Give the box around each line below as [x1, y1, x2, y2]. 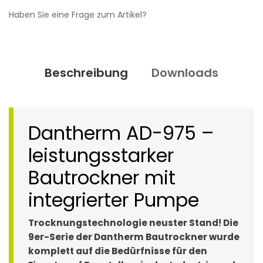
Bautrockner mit [28, 164, 176, 191]
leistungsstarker [28, 142, 174, 169]
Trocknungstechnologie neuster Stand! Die [28, 217, 238, 230]
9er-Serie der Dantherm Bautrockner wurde [28, 231, 240, 244]
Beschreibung [45, 65, 128, 82]
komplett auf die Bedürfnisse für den [28, 245, 207, 258]
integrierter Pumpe [28, 187, 199, 214]
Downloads [151, 65, 218, 82]
